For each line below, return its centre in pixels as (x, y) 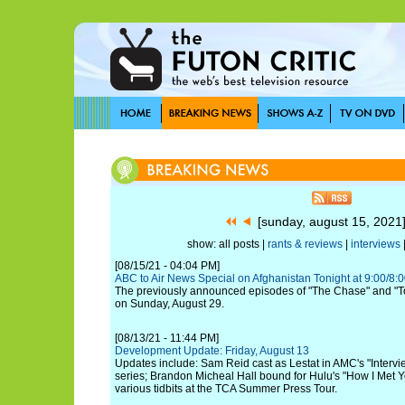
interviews (375, 244)
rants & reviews (305, 244)
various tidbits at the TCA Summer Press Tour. (226, 389)
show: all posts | (227, 244)
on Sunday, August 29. (170, 304)
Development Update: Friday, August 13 (212, 351)
